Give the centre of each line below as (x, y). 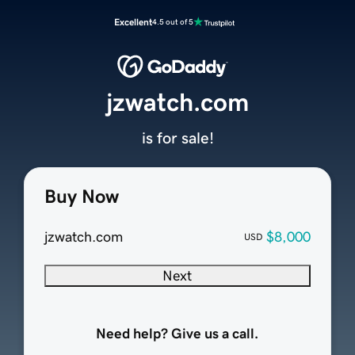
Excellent (133, 22)
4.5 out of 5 (173, 22)
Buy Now (81, 197)
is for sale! (177, 138)
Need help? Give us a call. (177, 334)
